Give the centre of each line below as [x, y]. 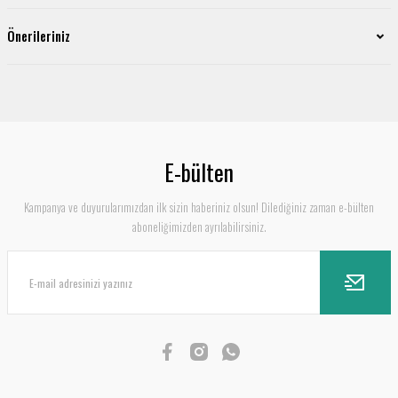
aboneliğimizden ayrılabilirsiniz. [199, 227]
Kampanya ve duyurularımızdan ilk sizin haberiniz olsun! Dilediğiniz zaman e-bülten [199, 207]
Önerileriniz [39, 36]
